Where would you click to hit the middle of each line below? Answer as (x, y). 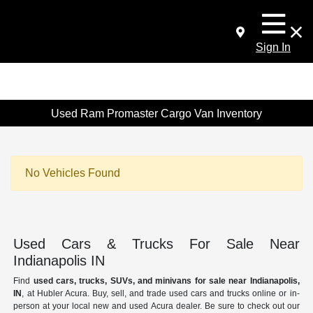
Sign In (273, 47)
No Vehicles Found (73, 173)
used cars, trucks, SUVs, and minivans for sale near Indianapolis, (166, 281)
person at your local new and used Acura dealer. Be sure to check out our (156, 306)
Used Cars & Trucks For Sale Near (156, 244)
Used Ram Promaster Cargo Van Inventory (156, 113)
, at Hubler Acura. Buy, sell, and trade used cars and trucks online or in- (161, 294)
